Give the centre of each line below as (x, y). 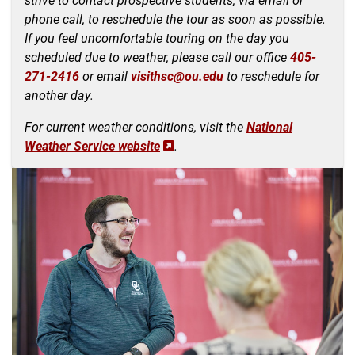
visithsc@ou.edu (177, 75)
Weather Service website (92, 145)
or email (105, 75)
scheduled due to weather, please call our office (157, 56)
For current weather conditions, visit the (136, 126)
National (269, 126)
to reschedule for (271, 75)
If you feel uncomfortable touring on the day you (157, 37)
